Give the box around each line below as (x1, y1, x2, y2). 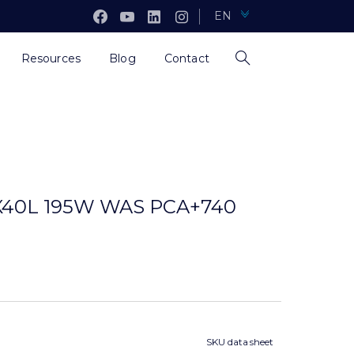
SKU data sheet (206, 336, 273, 348)
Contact (164, 51, 209, 66)
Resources (21, 51, 81, 66)
